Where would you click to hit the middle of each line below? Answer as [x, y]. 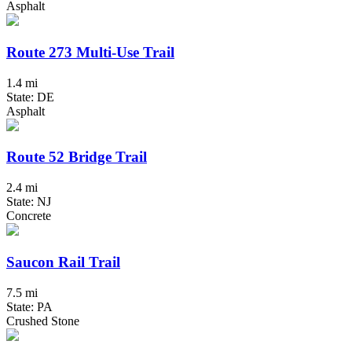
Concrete [29, 216]
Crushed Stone [43, 321]
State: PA [29, 306]
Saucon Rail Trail [63, 262]
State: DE [30, 97]
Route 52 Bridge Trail [77, 157]
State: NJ [29, 202]
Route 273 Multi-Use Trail [90, 53]
